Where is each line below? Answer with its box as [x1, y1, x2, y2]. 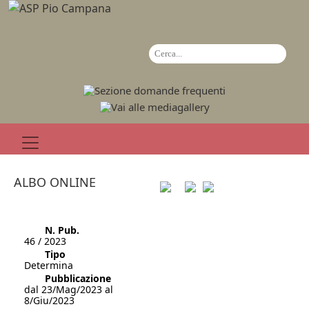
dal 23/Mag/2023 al [24, 283, 114, 296]
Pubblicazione [45, 272, 112, 285]
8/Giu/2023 [24, 294, 75, 307]
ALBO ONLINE [14, 174, 96, 190]
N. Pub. [45, 223, 80, 237]
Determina [24, 259, 74, 272]
